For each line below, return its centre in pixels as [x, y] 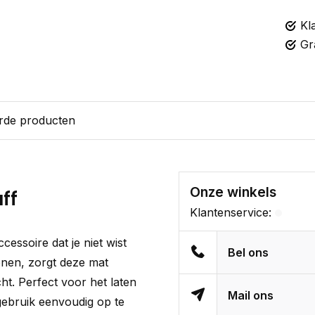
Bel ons [249, 252]
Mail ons [251, 295]
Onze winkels [233, 192]
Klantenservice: [231, 212]
